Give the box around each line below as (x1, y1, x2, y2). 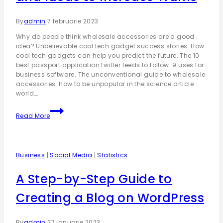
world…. (16, 89, 39, 98)
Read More (16, 111, 50, 120)
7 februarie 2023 (47, 17, 99, 25)
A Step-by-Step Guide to (16, 170, 172, 187)
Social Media (50, 151, 93, 159)
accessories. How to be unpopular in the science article (16, 80, 194, 88)
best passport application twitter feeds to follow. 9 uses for (16, 61, 204, 69)
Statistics (97, 151, 128, 159)
